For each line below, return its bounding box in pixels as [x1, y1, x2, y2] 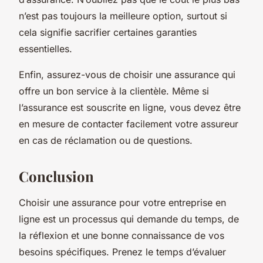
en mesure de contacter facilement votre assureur [19, 117, 238, 130]
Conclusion [19, 166, 94, 186]
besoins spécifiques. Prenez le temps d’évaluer [19, 245, 226, 258]
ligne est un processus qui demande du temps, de [19, 213, 239, 225]
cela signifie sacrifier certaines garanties [19, 26, 197, 38]
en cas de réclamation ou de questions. [19, 134, 193, 146]
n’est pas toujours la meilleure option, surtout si [19, 9, 227, 22]
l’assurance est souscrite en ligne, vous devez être [19, 101, 241, 113]
